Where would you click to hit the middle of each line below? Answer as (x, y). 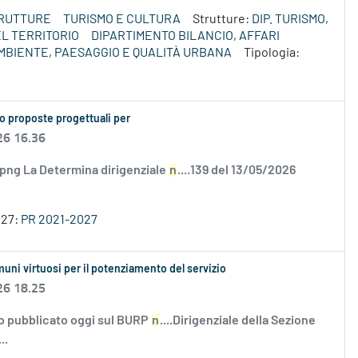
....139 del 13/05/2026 (237, 171)
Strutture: (222, 20)
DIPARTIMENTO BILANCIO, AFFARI (185, 36)
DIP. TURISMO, (290, 20)
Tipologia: (272, 53)
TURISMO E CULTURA (122, 20)
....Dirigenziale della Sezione (238, 321)
